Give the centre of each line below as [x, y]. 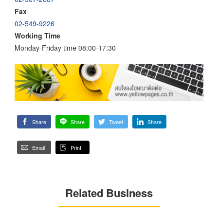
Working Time [37, 35]
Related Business [109, 193]
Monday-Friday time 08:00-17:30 [65, 47]
